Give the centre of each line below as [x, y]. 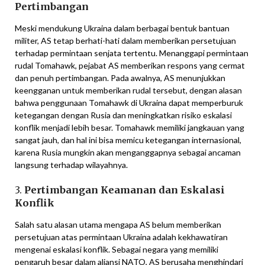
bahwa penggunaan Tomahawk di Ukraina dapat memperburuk [129, 103]
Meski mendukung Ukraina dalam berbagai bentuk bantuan [122, 28]
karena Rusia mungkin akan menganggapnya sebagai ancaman [128, 153]
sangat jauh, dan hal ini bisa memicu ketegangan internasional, [128, 140]
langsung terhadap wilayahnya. [71, 165]
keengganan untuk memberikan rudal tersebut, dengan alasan [128, 91]
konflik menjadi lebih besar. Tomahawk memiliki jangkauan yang [130, 128]
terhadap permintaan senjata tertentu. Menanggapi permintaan [132, 53]
